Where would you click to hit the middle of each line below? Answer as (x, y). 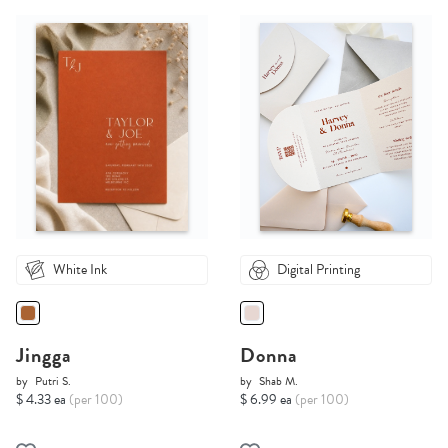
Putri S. (53, 381)
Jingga (44, 355)
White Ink (80, 270)
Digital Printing (318, 270)
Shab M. (278, 381)
